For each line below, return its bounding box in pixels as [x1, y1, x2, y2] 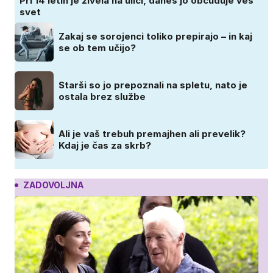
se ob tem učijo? [58, 42, 136, 54]
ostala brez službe [58, 91, 146, 103]
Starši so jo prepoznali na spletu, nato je [58, 79, 247, 91]
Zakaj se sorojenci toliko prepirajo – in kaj [58, 30, 252, 43]
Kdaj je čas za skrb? [58, 140, 151, 152]
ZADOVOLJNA [23, 180, 83, 191]
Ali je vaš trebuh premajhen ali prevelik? [58, 128, 246, 140]
